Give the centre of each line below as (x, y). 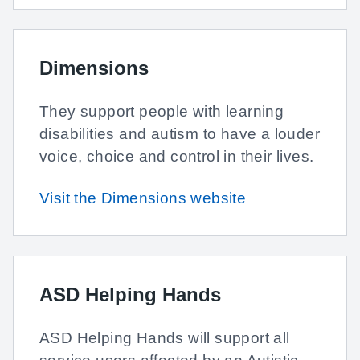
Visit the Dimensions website (143, 198)
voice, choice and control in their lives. (177, 156)
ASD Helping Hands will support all (165, 338)
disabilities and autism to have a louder (180, 134)
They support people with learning (162, 111)
